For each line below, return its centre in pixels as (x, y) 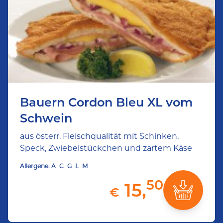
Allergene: (35, 166)
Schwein (46, 118)
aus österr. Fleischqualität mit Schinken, (99, 136)
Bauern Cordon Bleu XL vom (106, 102)
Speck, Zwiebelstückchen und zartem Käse (106, 148)
